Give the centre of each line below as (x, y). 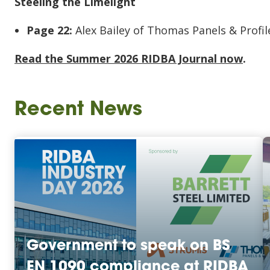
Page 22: (49, 30)
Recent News (78, 111)
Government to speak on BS (128, 247)
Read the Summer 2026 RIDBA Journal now (129, 59)
